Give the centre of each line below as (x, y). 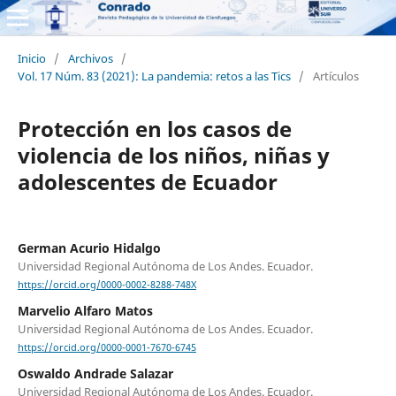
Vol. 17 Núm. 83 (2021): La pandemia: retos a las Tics (154, 76)
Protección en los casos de (154, 128)
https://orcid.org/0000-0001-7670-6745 (107, 348)
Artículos (335, 76)
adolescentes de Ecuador (147, 181)
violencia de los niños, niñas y (173, 155)
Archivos (90, 58)
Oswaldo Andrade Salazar (95, 374)
